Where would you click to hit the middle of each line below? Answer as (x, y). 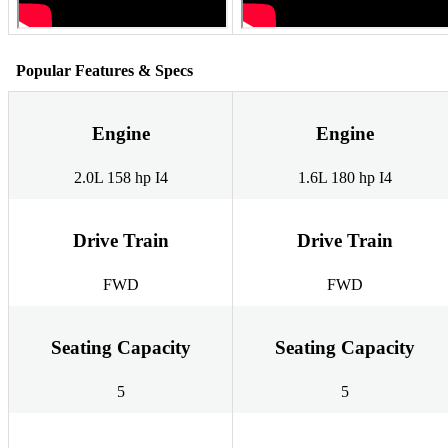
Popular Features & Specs (104, 70)
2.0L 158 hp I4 (120, 178)
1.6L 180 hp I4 (344, 178)
